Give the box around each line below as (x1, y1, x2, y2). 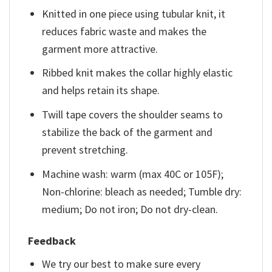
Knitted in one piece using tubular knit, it (42, 6, 226, 21)
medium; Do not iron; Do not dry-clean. (42, 202, 219, 217)
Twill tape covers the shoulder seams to (42, 107, 223, 122)
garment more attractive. (42, 41, 158, 56)
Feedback (28, 234, 76, 248)
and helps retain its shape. (42, 83, 160, 98)
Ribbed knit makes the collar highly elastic (42, 66, 233, 80)
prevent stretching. (42, 143, 129, 157)
